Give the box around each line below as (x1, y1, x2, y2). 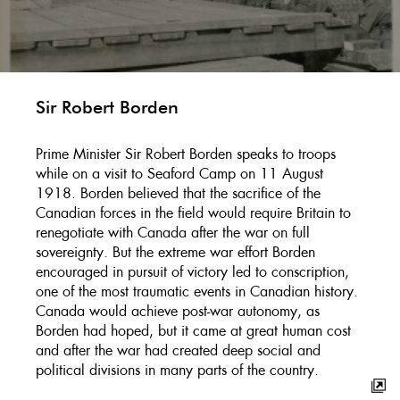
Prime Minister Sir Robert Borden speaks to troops (36, 145, 336, 164)
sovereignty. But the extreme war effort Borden (36, 243, 315, 262)
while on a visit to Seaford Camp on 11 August (36, 164, 323, 184)
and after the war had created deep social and (36, 341, 321, 361)
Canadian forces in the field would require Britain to (36, 204, 351, 223)
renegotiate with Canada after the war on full (36, 223, 310, 243)
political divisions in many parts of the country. (36, 361, 319, 380)
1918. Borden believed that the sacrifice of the (36, 184, 321, 204)
